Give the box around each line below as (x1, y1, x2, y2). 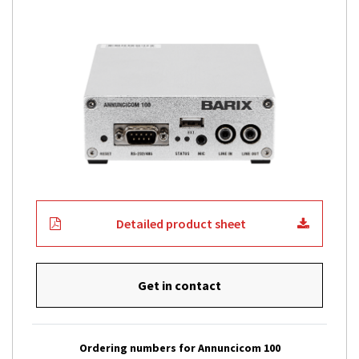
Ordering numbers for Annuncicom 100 (79, 341, 280, 356)
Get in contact (138, 277, 221, 294)
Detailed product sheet (115, 216, 246, 232)
